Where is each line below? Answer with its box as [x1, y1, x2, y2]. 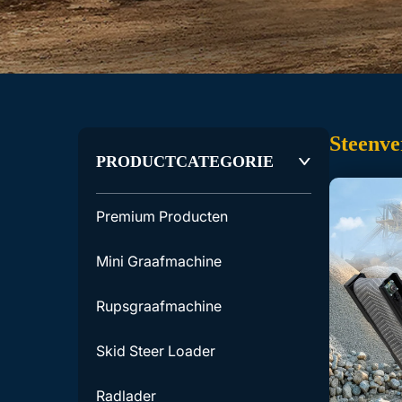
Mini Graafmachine [96, 251, 222, 270]
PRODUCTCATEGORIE [96, 153, 274, 170]
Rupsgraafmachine [96, 296, 222, 315]
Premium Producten [96, 206, 228, 225]
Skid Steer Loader [96, 341, 215, 360]
